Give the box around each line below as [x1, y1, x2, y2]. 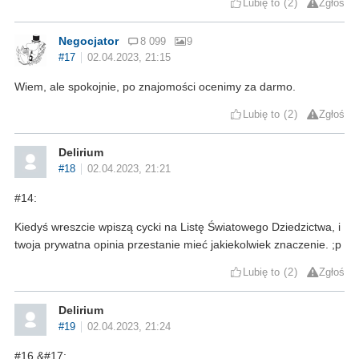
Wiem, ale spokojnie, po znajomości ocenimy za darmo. [14, 79, 296, 93]
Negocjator [58, 34, 119, 47]
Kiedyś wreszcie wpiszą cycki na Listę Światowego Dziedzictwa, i [14, 220, 341, 233]
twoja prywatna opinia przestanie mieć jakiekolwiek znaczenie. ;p [14, 237, 341, 251]
